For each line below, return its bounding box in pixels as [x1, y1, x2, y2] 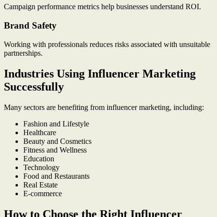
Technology [23, 163, 60, 171]
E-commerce [23, 189, 62, 198]
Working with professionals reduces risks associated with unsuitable [4, 40, 210, 48]
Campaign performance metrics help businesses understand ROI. [4, 2, 201, 11]
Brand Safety [4, 20, 57, 31]
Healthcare [23, 128, 56, 137]
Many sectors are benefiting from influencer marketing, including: [4, 103, 204, 111]
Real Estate [23, 180, 58, 189]
